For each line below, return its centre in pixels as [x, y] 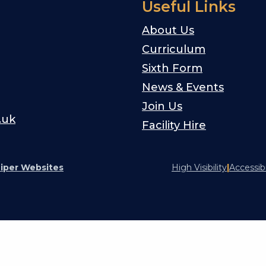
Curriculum [174, 49]
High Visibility [199, 167]
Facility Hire [174, 125]
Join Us [162, 106]
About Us [168, 30]
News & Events [183, 87]
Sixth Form [172, 68]
